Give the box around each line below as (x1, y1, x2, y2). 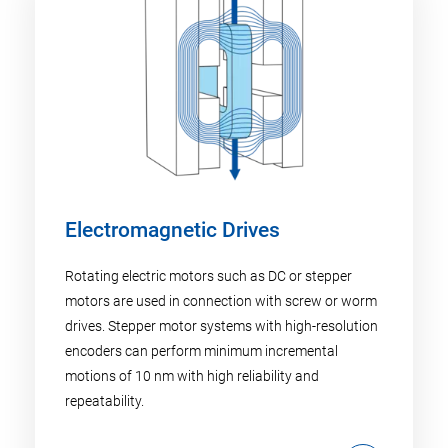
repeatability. (65, 393, 144, 410)
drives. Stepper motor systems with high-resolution (65, 318, 378, 335)
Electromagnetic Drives (65, 218, 280, 243)
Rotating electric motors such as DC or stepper (65, 268, 352, 285)
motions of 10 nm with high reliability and (65, 368, 319, 385)
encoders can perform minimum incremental (65, 343, 338, 360)
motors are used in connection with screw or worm (65, 293, 377, 310)
